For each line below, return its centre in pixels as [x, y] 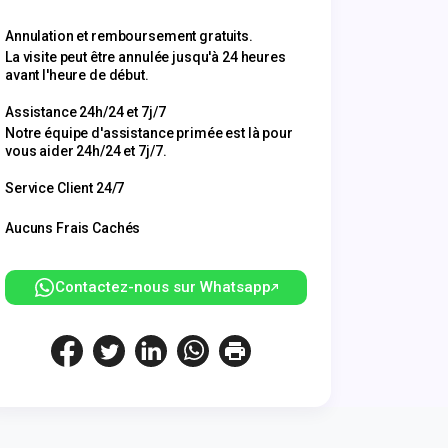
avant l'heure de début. [77, 75]
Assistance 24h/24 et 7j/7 [85, 112]
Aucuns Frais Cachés [73, 228]
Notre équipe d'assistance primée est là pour [149, 133]
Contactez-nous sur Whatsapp [163, 287]
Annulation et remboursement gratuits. [129, 36]
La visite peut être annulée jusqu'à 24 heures [145, 57]
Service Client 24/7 [65, 188]
